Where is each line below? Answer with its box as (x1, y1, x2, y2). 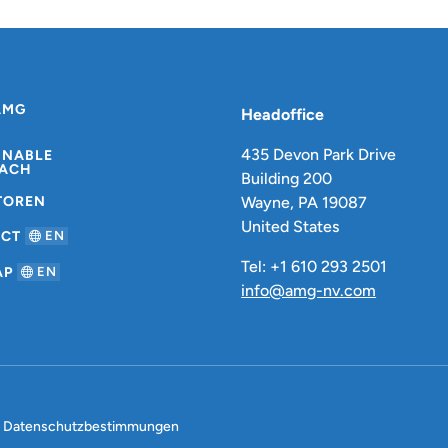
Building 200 (241, 169, 333, 189)
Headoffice (241, 105, 325, 125)
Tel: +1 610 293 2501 (241, 257, 388, 277)
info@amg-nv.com (241, 281, 377, 301)
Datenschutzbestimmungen (2, 418, 179, 436)
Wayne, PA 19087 (241, 193, 368, 213)
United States (241, 217, 340, 237)
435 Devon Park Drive (241, 145, 397, 165)
